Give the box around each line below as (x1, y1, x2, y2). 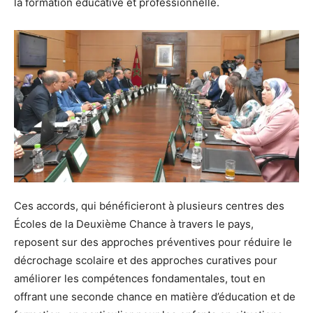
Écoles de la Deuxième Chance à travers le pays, (14, 217, 254, 231)
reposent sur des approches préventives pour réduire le (14, 235, 292, 249)
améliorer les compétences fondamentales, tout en (14, 271, 265, 285)
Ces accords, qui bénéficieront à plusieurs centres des (14, 198, 284, 212)
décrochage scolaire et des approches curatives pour (14, 253, 277, 267)
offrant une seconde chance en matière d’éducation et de (14, 289, 296, 303)
